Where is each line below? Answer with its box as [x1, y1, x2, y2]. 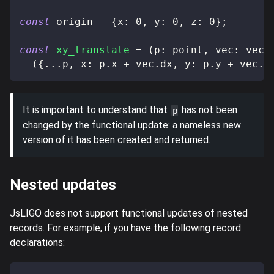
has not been [179, 103, 238, 116]
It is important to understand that [23, 103, 170, 116]
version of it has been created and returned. [23, 133, 210, 146]
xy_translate [56, 43, 130, 56]
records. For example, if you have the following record [10, 221, 241, 234]
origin [50, 15, 99, 28]
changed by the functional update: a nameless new [23, 119, 241, 131]
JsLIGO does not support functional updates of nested [10, 207, 248, 219]
